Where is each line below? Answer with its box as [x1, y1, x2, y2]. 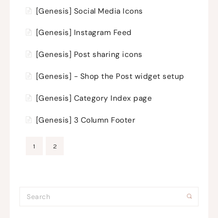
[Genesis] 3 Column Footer [36, 115, 135, 125]
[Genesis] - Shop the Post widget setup [36, 72, 184, 82]
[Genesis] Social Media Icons [36, 6, 143, 16]
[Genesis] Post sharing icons [36, 50, 143, 60]
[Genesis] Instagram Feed [36, 28, 132, 38]
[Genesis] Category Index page [36, 93, 152, 103]
